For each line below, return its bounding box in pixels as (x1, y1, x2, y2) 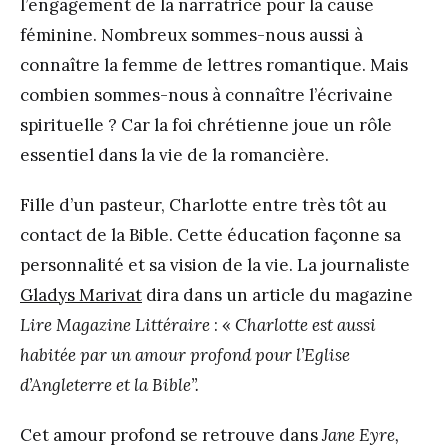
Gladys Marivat (20, 284, 142, 307)
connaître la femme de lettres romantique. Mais (20, 54, 408, 77)
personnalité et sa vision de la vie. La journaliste (20, 254, 410, 277)
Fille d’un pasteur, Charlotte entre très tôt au (20, 194, 387, 217)
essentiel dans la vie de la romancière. (20, 144, 333, 167)
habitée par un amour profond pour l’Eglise (20, 344, 350, 367)
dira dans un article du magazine (142, 284, 413, 307)
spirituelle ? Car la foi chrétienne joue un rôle (20, 114, 392, 137)
